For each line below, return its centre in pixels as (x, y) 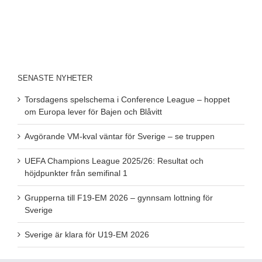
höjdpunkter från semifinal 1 (76, 173)
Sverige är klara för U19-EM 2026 (87, 234)
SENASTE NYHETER (55, 78)
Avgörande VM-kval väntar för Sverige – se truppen (120, 136)
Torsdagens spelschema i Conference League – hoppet (127, 99)
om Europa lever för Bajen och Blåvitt (93, 111)
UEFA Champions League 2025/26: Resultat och (114, 161)
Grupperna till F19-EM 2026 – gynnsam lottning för (119, 197)
